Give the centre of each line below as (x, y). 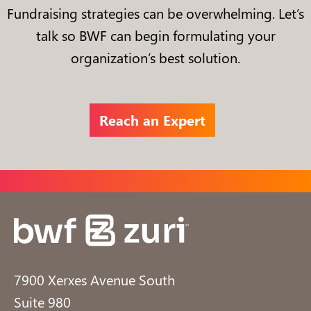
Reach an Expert (152, 120)
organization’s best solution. (155, 58)
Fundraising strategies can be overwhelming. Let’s (155, 13)
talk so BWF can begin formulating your (155, 35)
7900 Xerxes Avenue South (94, 279)
